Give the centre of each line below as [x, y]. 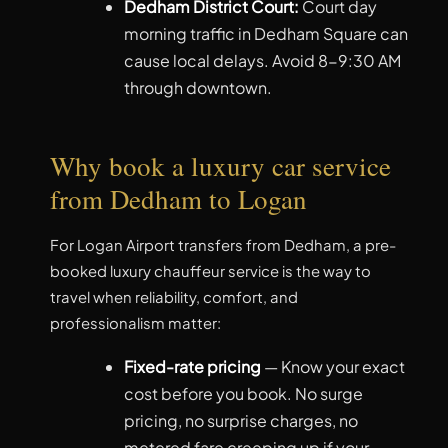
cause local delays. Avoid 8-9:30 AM [262, 61]
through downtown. [197, 88]
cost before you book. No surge [243, 394]
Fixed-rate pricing [192, 367]
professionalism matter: [135, 323]
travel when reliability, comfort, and [174, 297]
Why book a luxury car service [220, 165]
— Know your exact [332, 367]
